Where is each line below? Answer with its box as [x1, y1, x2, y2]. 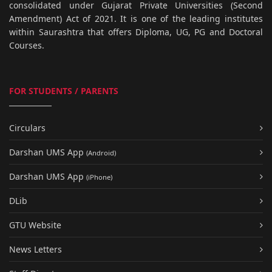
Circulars [9, 122, 46, 134]
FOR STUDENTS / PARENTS [9, 85, 118, 97]
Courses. [9, 39, 44, 52]
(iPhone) [86, 172, 112, 182]
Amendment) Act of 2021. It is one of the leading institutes [9, 13, 263, 25]
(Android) [86, 148, 116, 158]
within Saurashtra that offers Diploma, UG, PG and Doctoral [9, 26, 263, 38]
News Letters [9, 243, 62, 256]
